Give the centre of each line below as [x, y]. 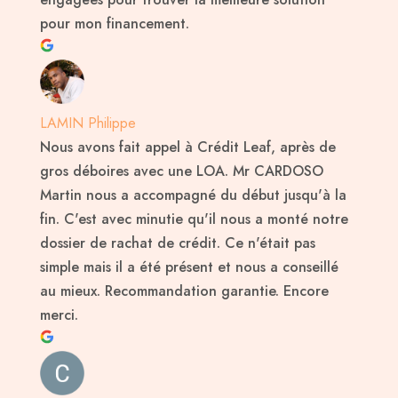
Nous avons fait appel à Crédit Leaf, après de [187, 147]
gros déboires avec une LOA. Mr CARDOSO [181, 171]
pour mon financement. [114, 24]
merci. [59, 315]
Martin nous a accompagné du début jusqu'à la [193, 195]
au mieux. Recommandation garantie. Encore [184, 291]
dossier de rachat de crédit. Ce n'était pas [177, 243]
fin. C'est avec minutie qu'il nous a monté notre [194, 219]
